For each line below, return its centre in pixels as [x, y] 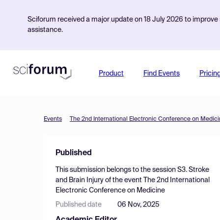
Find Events [161, 74]
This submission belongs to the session [116, 170]
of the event [124, 180]
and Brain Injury [80, 180]
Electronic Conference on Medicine [110, 191]
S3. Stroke [193, 170]
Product [111, 74]
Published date [79, 205]
